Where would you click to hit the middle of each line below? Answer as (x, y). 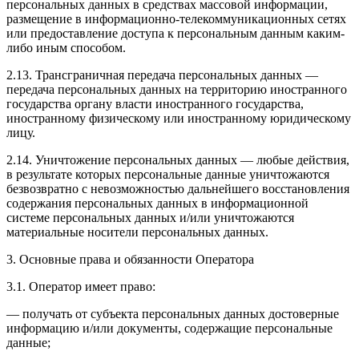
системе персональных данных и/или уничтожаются (150, 217)
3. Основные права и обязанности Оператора (130, 259)
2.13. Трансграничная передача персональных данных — (162, 75)
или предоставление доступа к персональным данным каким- (175, 33)
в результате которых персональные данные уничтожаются (168, 174)
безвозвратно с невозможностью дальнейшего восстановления (178, 188)
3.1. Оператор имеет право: (81, 286)
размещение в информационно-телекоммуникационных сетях (176, 18)
